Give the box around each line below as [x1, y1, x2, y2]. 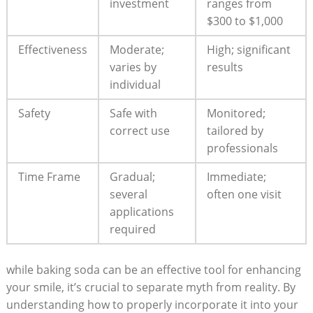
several [109, 186, 147, 202]
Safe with [109, 105, 157, 121]
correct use [109, 122, 170, 138]
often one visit [206, 186, 282, 202]
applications [109, 203, 174, 219]
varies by [109, 59, 156, 75]
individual [109, 76, 161, 92]
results [206, 59, 243, 75]
